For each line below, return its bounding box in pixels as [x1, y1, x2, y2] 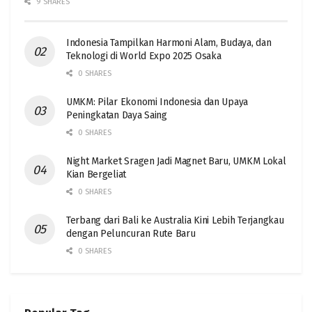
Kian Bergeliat [66, 169, 127, 181]
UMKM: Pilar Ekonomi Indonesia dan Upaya [66, 96, 249, 109]
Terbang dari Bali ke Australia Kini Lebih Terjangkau [66, 214, 284, 227]
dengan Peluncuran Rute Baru [66, 228, 196, 240]
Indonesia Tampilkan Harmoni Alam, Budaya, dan [66, 37, 272, 49]
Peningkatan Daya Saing [66, 109, 167, 122]
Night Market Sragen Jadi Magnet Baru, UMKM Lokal [66, 155, 286, 168]
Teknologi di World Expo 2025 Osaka [66, 50, 221, 63]
